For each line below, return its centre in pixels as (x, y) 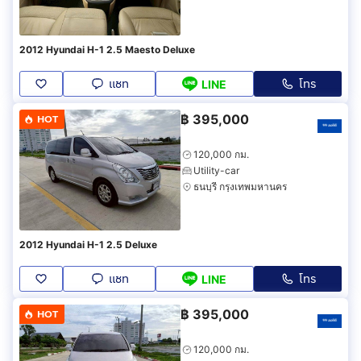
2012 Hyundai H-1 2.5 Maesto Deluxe (151, 50)
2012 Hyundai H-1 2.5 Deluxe (132, 245)
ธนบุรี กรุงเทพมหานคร (240, 187)
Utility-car (216, 171)
